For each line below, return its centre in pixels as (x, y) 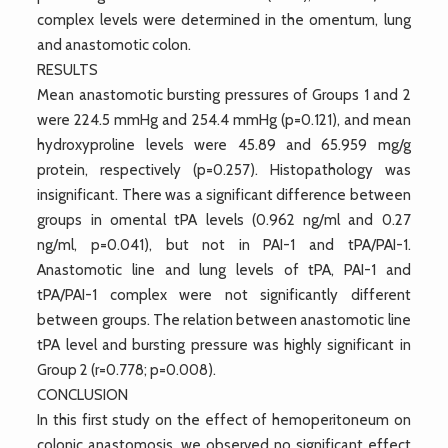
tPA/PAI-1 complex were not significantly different (224, 294)
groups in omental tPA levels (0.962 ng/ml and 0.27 (224, 219)
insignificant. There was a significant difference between (224, 194)
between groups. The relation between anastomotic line (224, 319)
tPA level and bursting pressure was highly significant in (224, 344)
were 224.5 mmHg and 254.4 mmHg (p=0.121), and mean (224, 119)
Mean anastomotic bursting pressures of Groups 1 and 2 (224, 94)
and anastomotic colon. (114, 44)
